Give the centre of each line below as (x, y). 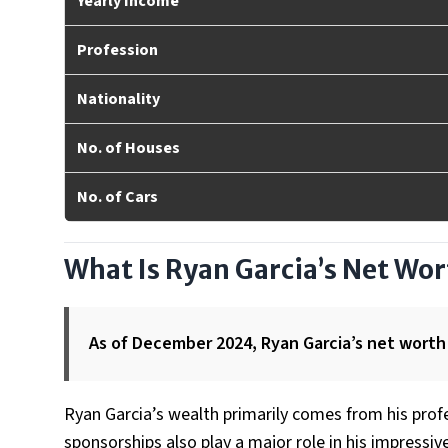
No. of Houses (128, 148)
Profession (117, 50)
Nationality (118, 99)
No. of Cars (117, 197)
